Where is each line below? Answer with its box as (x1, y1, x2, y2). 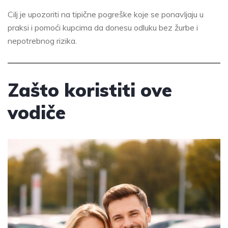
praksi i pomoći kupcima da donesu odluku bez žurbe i (8, 22, 198, 33)
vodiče (8, 101, 66, 124)
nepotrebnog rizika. (8, 36, 77, 46)
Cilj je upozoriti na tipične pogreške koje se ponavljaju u (8, 9, 204, 20)
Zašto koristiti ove (8, 78, 172, 102)
